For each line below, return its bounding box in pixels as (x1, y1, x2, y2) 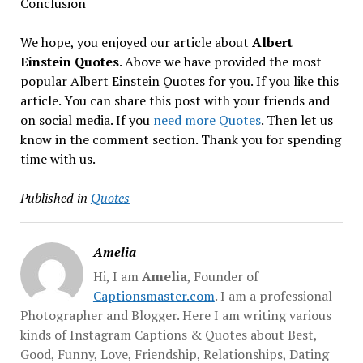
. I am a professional (214, 286, 332, 305)
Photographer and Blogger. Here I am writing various (19, 305, 331, 324)
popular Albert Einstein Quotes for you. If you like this (19, 71, 339, 90)
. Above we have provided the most (118, 52, 322, 70)
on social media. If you (19, 110, 153, 129)
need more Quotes (152, 110, 261, 129)
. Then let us (260, 110, 333, 129)
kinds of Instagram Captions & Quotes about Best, (19, 325, 317, 344)
